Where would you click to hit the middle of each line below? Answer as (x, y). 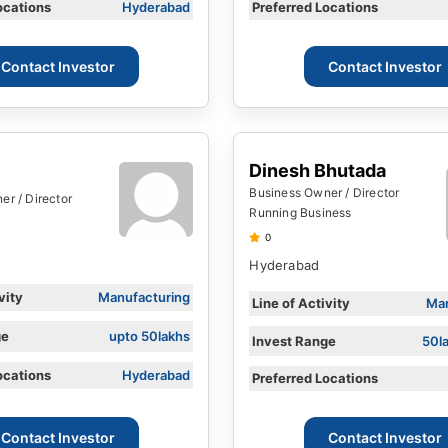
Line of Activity (301, 303)
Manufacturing (144, 296)
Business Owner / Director (324, 193)
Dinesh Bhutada (318, 171)
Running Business (300, 213)
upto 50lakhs (150, 335)
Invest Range (294, 340)
